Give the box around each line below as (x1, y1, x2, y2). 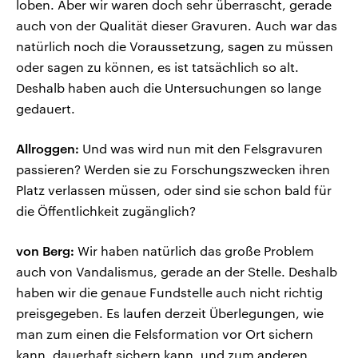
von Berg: (16, 243, 74, 259)
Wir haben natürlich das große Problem (74, 243, 314, 259)
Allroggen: (16, 141, 79, 157)
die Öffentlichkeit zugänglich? (16, 203, 196, 219)
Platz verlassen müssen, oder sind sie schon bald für (16, 182, 332, 198)
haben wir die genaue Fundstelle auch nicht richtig (16, 284, 323, 300)
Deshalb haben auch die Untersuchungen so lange (16, 80, 321, 96)
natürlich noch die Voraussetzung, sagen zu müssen (16, 38, 333, 54)
